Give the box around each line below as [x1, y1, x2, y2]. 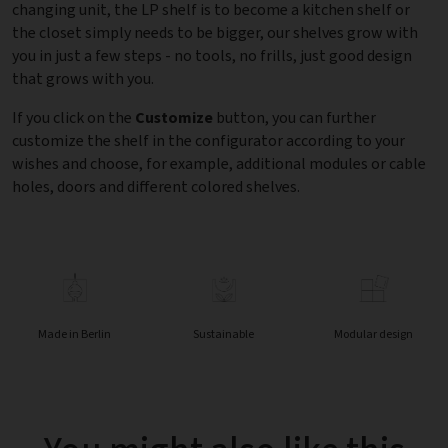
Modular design [333, 326, 413, 343]
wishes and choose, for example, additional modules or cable [12, 153, 426, 175]
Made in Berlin [38, 326, 112, 343]
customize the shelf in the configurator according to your [12, 130, 405, 152]
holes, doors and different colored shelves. [12, 176, 300, 198]
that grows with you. [12, 68, 154, 90]
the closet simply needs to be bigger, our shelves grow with [12, 22, 418, 44]
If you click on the [12, 107, 135, 129]
